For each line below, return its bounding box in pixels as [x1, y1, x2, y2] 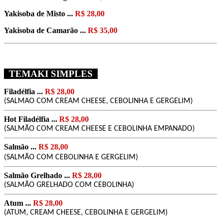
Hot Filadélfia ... [4, 114, 59, 123]
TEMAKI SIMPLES [4, 68, 98, 79]
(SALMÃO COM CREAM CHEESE [4, 124, 106, 133]
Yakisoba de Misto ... [4, 9, 75, 18]
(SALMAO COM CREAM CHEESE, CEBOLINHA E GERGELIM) [4, 97, 193, 105]
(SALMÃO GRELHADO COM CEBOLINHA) [4, 181, 134, 189]
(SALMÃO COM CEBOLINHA [4, 153, 93, 161]
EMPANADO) [152, 124, 195, 133]
